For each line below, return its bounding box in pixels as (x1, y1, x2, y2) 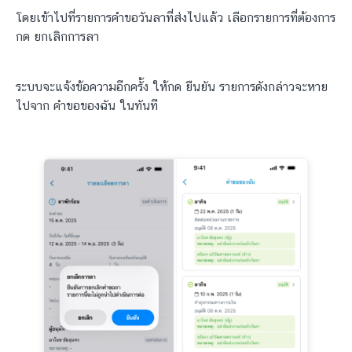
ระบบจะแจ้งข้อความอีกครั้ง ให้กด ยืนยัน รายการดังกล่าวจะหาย (16, 79, 328, 95)
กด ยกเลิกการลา (16, 29, 99, 45)
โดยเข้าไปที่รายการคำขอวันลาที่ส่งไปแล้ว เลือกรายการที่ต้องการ (16, 10, 335, 26)
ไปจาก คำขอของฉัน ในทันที (16, 98, 158, 114)
